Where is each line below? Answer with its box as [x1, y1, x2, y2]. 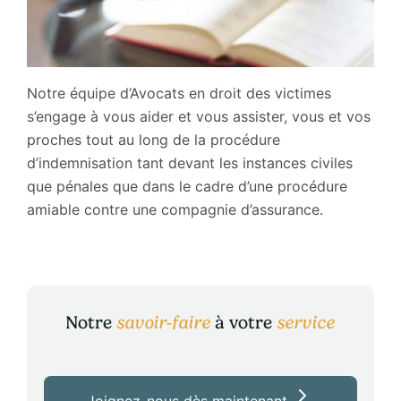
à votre [210, 311, 277, 333]
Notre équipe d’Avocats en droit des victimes [26, 83, 331, 102]
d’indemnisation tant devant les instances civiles [26, 153, 353, 172]
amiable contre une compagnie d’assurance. [26, 200, 323, 218]
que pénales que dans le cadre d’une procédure [26, 176, 347, 195]
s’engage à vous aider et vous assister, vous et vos [26, 107, 371, 125]
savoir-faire [116, 311, 211, 333]
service [277, 311, 336, 333]
